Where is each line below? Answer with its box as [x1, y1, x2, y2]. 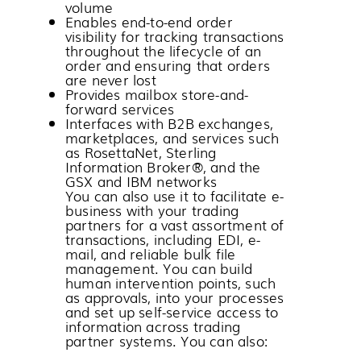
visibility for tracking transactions [65, 25, 284, 46]
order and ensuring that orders [65, 54, 270, 75]
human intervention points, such [65, 272, 276, 293]
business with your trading [65, 199, 240, 220]
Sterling [166, 141, 218, 162]
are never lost [65, 68, 156, 89]
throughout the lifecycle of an [65, 39, 261, 60]
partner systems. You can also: [65, 330, 268, 351]
